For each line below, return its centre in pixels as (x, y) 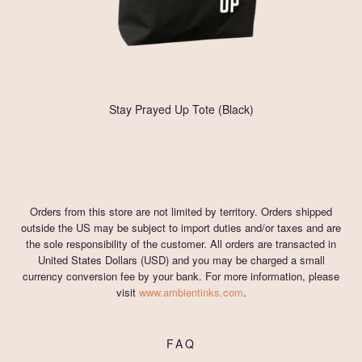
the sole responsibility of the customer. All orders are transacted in (181, 244)
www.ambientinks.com (191, 292)
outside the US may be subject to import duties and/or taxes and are (181, 227)
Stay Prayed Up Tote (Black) (181, 109)
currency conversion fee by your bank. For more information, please (181, 276)
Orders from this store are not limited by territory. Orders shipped (181, 211)
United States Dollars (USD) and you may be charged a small (181, 260)
